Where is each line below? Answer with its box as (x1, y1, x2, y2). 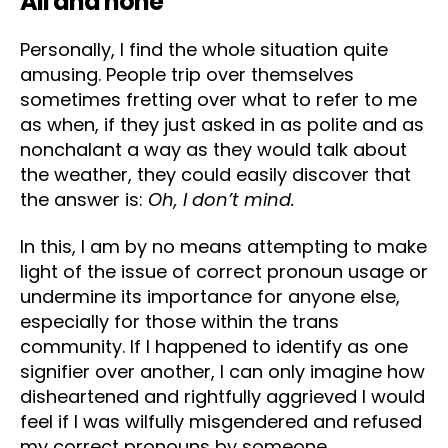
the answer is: (20, 186, 148, 212)
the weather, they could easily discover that (20, 161, 411, 187)
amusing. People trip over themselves (20, 61, 354, 87)
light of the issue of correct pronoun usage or (20, 259, 428, 285)
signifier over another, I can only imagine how (20, 359, 425, 385)
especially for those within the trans (20, 309, 339, 335)
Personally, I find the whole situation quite (20, 36, 388, 62)
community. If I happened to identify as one (20, 334, 408, 360)
